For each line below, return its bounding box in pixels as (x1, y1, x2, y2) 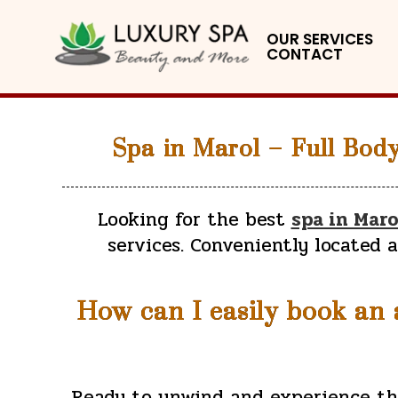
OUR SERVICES (267, 28, 374, 50)
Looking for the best (97, 205, 291, 234)
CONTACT (267, 43, 344, 65)
